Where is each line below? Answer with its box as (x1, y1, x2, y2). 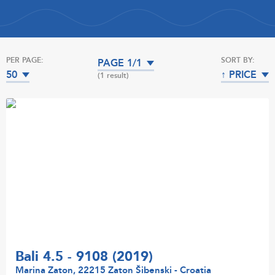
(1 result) (98, 71, 130, 80)
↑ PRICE (220, 68, 257, 82)
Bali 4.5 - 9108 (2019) (15, 247, 153, 266)
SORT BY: (220, 55, 255, 65)
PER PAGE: (6, 55, 44, 65)
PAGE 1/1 (98, 56, 142, 70)
